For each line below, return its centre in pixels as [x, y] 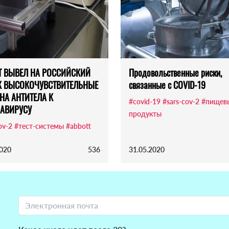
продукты [145, 114]
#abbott [78, 126]
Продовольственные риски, [175, 73]
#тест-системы [39, 126]
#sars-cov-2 [181, 102]
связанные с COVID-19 [167, 85]
